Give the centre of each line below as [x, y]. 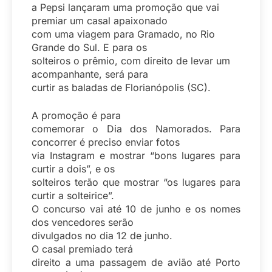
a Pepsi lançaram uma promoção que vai [125, 7]
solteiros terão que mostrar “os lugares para [136, 182]
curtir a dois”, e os [73, 169]
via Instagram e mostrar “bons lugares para [136, 155]
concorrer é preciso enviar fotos [106, 142]
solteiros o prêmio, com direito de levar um [131, 61]
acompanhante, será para [90, 74]
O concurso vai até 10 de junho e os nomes [136, 209]
